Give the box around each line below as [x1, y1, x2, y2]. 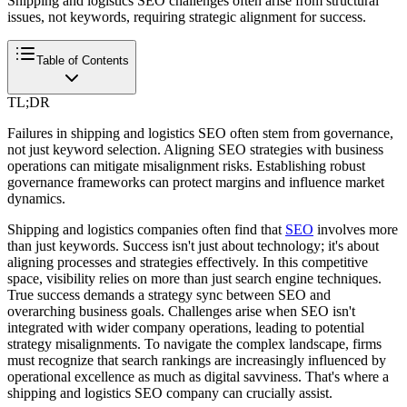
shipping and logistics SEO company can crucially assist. [7, 384, 333, 401]
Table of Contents [36, 53, 129, 67]
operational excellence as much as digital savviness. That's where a [7, 368, 389, 384]
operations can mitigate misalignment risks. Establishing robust [7, 157, 365, 174]
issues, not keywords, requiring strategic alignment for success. [7, 8, 366, 25]
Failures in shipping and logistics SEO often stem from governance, [7, 124, 393, 141]
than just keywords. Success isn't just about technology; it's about [7, 237, 379, 253]
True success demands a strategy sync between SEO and [7, 286, 331, 303]
